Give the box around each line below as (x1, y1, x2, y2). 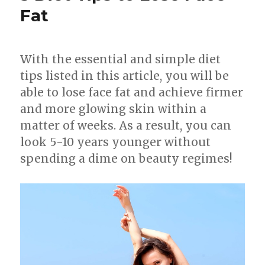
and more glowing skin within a (20, 102, 207, 117)
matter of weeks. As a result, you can (20, 118, 232, 133)
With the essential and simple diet (20, 52, 221, 67)
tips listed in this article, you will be (20, 69, 230, 83)
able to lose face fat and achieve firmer (20, 85, 244, 100)
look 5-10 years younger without (20, 135, 211, 150)
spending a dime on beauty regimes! (20, 151, 233, 166)
